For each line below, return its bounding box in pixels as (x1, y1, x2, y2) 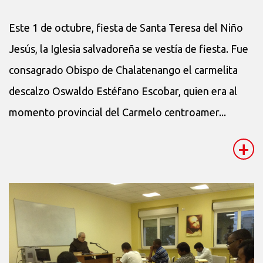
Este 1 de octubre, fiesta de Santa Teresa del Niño (9, 21, 243, 33)
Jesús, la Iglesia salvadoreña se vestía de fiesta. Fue (9, 42, 248, 55)
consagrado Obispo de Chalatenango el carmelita (9, 63, 238, 76)
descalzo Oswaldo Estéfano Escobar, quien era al (9, 85, 237, 97)
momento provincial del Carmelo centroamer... (9, 106, 226, 118)
